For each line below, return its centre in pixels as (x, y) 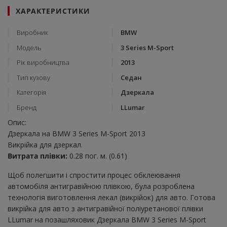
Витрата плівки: (37, 156)
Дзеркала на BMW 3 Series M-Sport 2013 (77, 133)
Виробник (32, 32)
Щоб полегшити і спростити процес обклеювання (94, 175)
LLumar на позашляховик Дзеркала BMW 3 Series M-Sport (107, 219)
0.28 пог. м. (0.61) (97, 156)
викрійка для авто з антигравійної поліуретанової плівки (105, 208)
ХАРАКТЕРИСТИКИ (53, 11)
